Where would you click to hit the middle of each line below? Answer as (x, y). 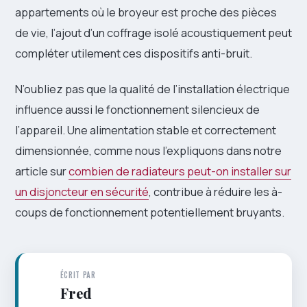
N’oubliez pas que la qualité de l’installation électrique (152, 88)
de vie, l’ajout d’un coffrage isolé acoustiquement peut (153, 32)
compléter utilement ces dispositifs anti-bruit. (134, 53)
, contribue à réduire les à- (216, 191)
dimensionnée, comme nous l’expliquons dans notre (148, 150)
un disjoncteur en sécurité (82, 191)
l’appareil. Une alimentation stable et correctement (146, 130)
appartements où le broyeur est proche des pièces (146, 12)
